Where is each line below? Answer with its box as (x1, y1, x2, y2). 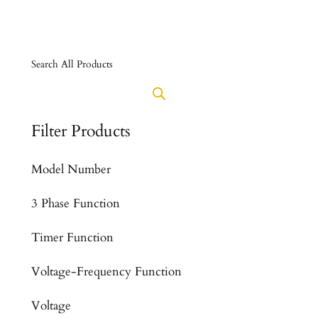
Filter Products (31, 119, 131, 142)
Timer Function (31, 229, 114, 246)
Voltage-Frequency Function (31, 263, 182, 280)
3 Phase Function (31, 194, 120, 212)
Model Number (31, 160, 111, 177)
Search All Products (31, 57, 113, 72)
